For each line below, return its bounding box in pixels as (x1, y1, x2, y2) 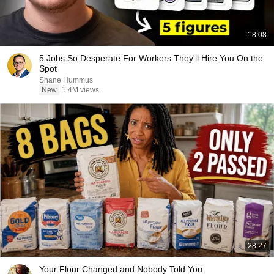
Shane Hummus (39, 76, 93, 84)
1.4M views (62, 86, 99, 94)
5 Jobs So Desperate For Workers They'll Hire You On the (39, 53, 263, 63)
